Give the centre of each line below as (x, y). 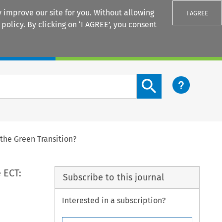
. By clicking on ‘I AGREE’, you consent (90, 25)
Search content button (177, 79)
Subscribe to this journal (113, 177)
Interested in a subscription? (114, 201)
